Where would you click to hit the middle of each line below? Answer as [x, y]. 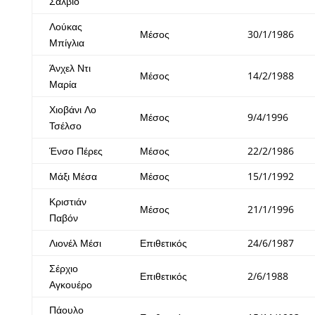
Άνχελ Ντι [70, 68]
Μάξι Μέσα [73, 176]
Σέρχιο [63, 269]
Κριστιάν [67, 202]
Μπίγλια [66, 43]
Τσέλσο [65, 126]
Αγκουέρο [70, 285]
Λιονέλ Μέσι [75, 243]
